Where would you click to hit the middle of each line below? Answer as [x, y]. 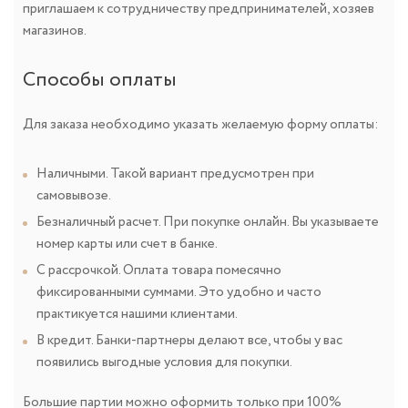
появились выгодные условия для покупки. [164, 362]
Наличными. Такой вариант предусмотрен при [175, 173]
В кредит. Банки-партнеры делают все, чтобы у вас [189, 340]
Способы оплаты [100, 80]
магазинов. [55, 31]
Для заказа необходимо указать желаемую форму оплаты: [201, 124]
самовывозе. [74, 195]
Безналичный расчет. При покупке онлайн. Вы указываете [208, 222]
